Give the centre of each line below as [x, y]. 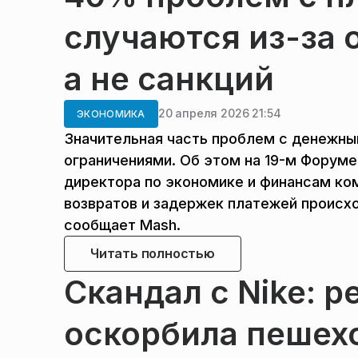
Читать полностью [153, 253]
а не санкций [169, 78]
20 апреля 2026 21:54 [219, 113]
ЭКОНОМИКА [111, 113]
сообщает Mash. [122, 225]
